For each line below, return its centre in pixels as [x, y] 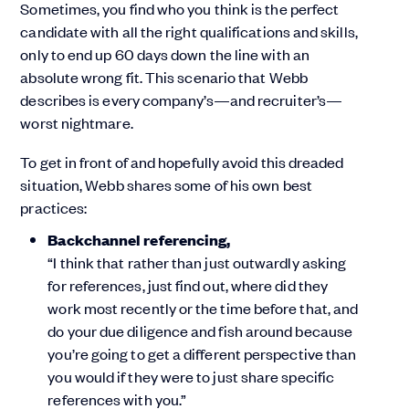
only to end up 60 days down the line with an [165, 53]
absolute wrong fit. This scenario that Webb [164, 76]
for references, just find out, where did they [188, 284]
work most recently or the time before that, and [203, 307]
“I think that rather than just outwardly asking [197, 262]
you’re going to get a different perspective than [202, 353]
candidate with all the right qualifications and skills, [189, 31]
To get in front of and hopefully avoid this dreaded [182, 161]
